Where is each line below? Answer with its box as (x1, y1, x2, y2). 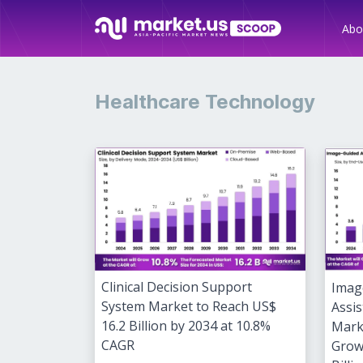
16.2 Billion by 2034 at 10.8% (101, 316, 271, 335)
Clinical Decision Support (101, 277, 252, 296)
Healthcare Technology (95, 90, 315, 113)
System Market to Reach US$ (101, 297, 276, 315)
